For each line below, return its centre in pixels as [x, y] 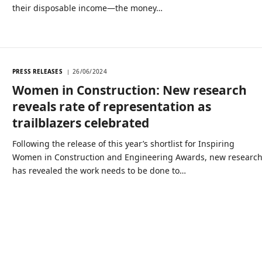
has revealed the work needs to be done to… [99, 171]
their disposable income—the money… [88, 8]
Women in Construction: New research [130, 90]
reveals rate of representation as [112, 107]
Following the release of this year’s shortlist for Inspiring [124, 144]
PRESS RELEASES [37, 72]
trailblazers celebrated [81, 123]
